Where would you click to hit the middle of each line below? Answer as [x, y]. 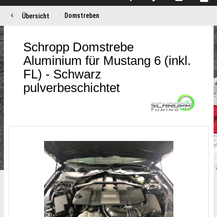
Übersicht [35, 16]
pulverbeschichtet [71, 88]
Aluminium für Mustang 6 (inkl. [107, 61]
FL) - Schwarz [62, 74]
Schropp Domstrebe [78, 47]
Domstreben [82, 15]
